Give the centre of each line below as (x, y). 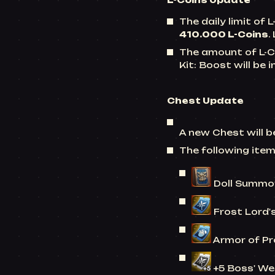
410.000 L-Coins (224, 34)
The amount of (219, 52)
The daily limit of (223, 21)
